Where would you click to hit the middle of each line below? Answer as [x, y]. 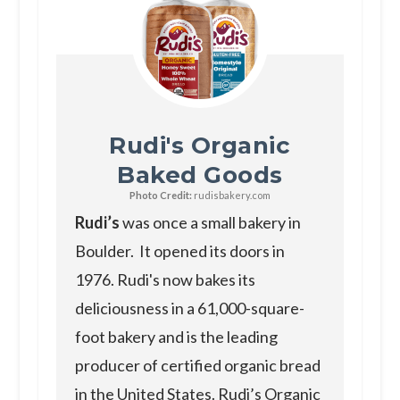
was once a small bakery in [211, 222]
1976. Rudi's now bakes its [165, 279]
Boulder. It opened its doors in [179, 250]
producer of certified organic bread [197, 365]
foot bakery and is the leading [176, 336]
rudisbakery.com [231, 195]
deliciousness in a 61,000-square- [189, 308]
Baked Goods [200, 175]
